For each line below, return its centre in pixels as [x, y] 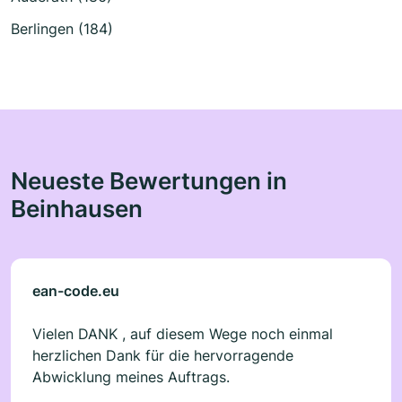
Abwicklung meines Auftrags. [131, 376]
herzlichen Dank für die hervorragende [163, 355]
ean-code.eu [76, 290]
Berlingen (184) [62, 28]
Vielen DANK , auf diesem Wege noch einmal [183, 333]
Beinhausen [77, 208]
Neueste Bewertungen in [149, 180]
